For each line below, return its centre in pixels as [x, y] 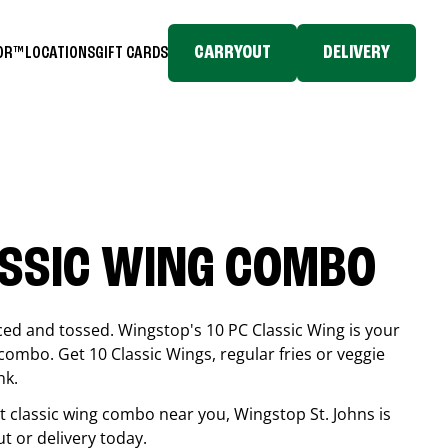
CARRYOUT [232, 53]
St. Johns [342, 414]
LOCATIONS [60, 52]
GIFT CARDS [131, 52]
